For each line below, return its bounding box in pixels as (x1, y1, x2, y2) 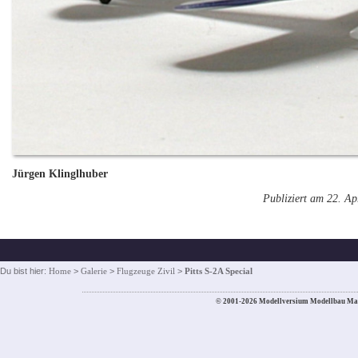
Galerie (81, 265, 107, 276)
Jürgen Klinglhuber (12, 168, 109, 181)
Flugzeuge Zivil (117, 265, 175, 276)
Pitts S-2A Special (185, 265, 253, 276)
